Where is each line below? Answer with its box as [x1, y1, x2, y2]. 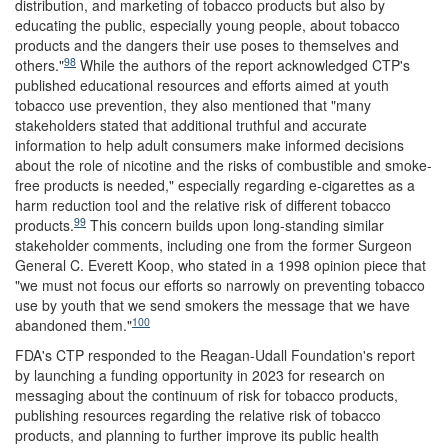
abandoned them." [15, 315, 132, 335]
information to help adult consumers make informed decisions [15, 135, 404, 155]
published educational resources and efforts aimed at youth [15, 75, 389, 95]
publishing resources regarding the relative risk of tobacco [15, 405, 381, 425]
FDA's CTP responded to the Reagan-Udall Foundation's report [15, 345, 415, 365]
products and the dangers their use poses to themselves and [15, 35, 399, 55]
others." [15, 55, 64, 75]
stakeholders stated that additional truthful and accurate [15, 115, 367, 135]
